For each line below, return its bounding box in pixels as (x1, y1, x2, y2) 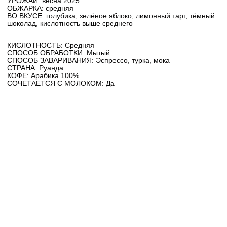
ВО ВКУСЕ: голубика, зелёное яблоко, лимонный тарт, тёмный (7, 12, 215, 20)
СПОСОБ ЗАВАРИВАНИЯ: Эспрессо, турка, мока (7, 56, 170, 65)
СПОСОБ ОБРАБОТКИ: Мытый (7, 49, 110, 57)
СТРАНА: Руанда (7, 64, 63, 72)
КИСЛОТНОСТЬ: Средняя (7, 41, 94, 50)
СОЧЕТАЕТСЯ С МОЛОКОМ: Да (7, 79, 115, 88)
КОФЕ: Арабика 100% (7, 71, 79, 80)
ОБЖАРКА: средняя (7, 4, 73, 13)
